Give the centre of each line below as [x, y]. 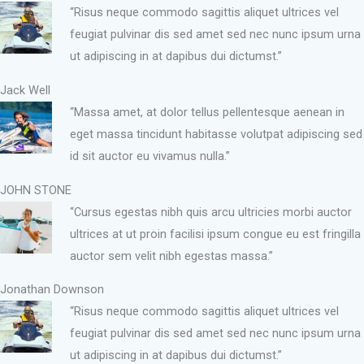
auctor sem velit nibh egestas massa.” [171, 256]
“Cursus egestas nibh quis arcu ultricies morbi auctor [210, 212]
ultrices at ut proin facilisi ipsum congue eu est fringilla [215, 234]
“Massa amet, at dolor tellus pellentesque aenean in [207, 113]
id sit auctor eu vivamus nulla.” [149, 156]
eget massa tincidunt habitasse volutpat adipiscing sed [216, 134]
